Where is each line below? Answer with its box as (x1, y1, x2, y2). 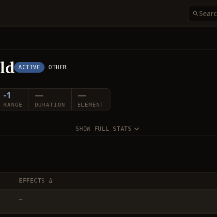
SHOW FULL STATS (76, 125, 132, 132)
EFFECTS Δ (19, 177, 53, 184)
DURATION (34, 101, 65, 108)
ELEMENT (77, 101, 104, 108)
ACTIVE (18, 64, 41, 71)
